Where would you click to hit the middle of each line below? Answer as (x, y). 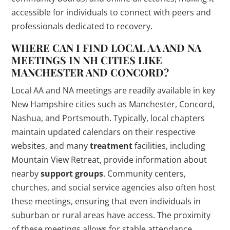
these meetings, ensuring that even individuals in (106, 202)
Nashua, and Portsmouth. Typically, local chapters (108, 118)
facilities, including (169, 146)
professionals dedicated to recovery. (82, 26)
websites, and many (51, 146)
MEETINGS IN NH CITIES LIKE (87, 60)
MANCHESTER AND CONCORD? (90, 72)
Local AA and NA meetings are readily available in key (113, 91)
